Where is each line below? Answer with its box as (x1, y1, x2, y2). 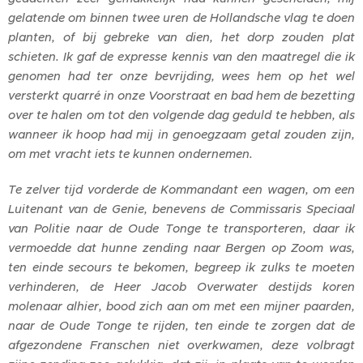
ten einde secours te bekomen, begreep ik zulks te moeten (8, 259, 355, 275)
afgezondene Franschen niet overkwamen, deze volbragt (8, 337, 355, 352)
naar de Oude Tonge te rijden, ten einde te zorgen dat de (8, 318, 355, 333)
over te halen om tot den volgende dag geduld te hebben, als (8, 107, 355, 122)
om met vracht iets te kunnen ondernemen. (8, 146, 253, 161)
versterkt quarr (8, 88, 94, 103)
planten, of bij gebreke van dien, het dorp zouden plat (8, 29, 355, 45)
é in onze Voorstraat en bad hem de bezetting (94, 88, 355, 103)
